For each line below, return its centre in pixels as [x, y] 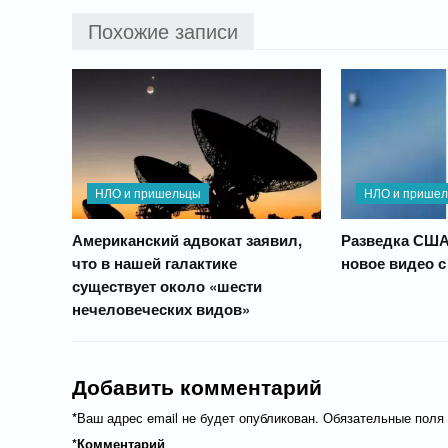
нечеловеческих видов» [161, 308]
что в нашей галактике [154, 262]
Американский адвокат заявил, [187, 239]
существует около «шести [167, 285]
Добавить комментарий [197, 385]
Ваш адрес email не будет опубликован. [198, 417]
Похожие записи [163, 31]
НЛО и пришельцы [148, 192]
